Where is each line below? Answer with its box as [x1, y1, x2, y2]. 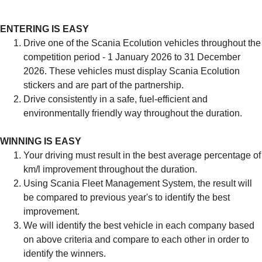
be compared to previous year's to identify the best [23, 192, 230, 203]
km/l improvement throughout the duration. [23, 164, 197, 175]
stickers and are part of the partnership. [23, 80, 184, 91]
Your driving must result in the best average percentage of [23, 150, 261, 161]
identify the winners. [23, 249, 106, 259]
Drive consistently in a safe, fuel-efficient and [23, 94, 208, 105]
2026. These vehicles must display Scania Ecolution [23, 66, 240, 77]
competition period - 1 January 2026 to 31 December [23, 52, 240, 63]
